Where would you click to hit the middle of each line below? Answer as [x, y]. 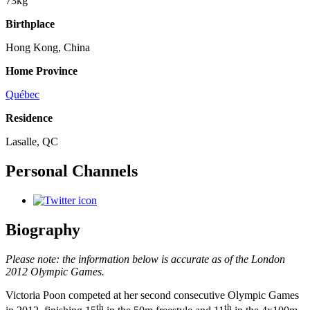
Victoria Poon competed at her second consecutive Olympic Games [152, 295]
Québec [22, 95]
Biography [43, 230]
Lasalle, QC [32, 142]
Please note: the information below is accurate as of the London [145, 259]
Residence [29, 118]
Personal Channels [72, 171]
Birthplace [30, 24]
